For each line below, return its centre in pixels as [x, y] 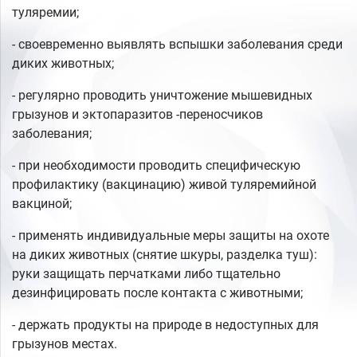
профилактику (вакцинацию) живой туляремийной [164, 185]
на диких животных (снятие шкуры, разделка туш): [165, 255]
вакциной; [42, 204]
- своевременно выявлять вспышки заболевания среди [177, 45]
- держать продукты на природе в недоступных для [165, 325]
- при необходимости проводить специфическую [156, 166]
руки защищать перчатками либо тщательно [146, 274]
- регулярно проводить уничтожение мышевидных [162, 96]
